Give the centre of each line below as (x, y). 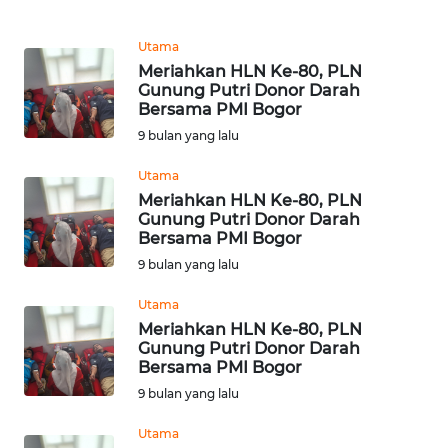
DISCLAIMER (65, 18)
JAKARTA (65, 255)
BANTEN (65, 403)
